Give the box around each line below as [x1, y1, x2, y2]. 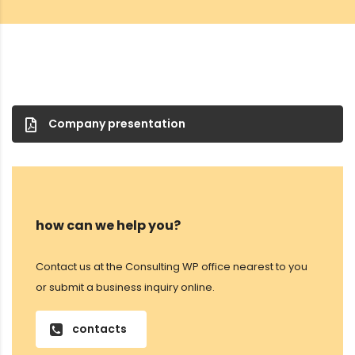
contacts [72, 321, 127, 337]
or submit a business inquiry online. [36, 280, 215, 295]
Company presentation [48, 116, 185, 132]
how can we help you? [36, 216, 181, 235]
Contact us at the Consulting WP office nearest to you [36, 259, 307, 274]
